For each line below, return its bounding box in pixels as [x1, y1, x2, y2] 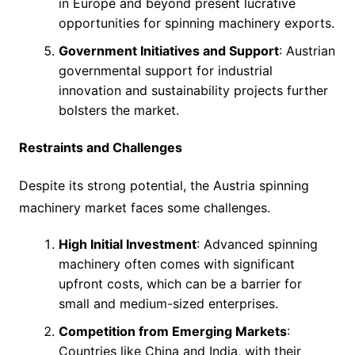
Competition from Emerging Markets [58, 323, 287, 339]
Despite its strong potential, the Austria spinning [18, 177, 309, 193]
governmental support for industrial [58, 62, 273, 78]
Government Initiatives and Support [58, 42, 279, 59]
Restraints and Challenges [18, 139, 182, 155]
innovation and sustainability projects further [58, 82, 328, 98]
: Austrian [278, 42, 335, 59]
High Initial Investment [58, 235, 197, 252]
